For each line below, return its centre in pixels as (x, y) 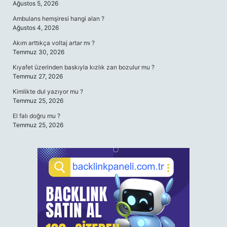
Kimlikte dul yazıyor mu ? (48, 91)
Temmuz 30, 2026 (39, 52)
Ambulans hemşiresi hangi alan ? (59, 18)
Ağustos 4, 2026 (36, 28)
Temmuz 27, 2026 (38, 76)
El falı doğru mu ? (36, 116)
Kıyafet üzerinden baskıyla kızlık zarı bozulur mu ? (84, 67)
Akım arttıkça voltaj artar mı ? (54, 43)
